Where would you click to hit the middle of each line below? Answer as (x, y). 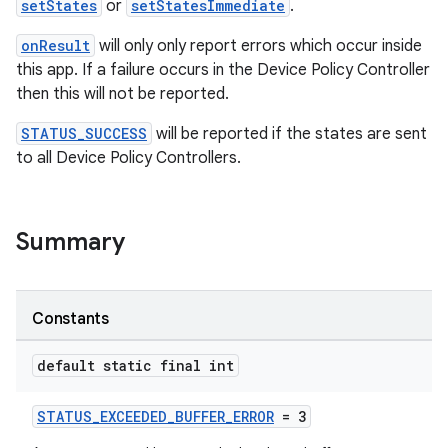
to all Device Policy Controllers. (128, 158)
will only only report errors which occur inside (258, 46)
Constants (70, 319)
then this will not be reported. (122, 94)
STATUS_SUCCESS (84, 133)
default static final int (135, 365)
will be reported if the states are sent (289, 134)
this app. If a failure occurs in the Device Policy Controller (223, 70)
